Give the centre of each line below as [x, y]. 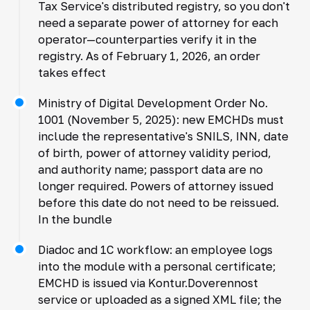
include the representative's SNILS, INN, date [163, 136]
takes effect [72, 72]
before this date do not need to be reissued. [158, 202]
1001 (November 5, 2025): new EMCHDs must [161, 119]
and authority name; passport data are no [150, 169]
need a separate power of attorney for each [158, 22]
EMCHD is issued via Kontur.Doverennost [148, 283]
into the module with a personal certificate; [156, 266]
